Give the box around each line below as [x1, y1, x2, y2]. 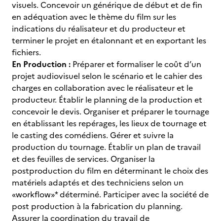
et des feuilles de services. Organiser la [12, 153, 155, 165]
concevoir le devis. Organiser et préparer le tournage [12, 106, 209, 117]
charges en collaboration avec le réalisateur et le [12, 82, 193, 94]
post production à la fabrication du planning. [12, 200, 183, 212]
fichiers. [12, 46, 47, 58]
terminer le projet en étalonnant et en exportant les [12, 35, 206, 46]
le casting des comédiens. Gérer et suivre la [12, 129, 174, 141]
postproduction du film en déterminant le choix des [12, 165, 208, 177]
